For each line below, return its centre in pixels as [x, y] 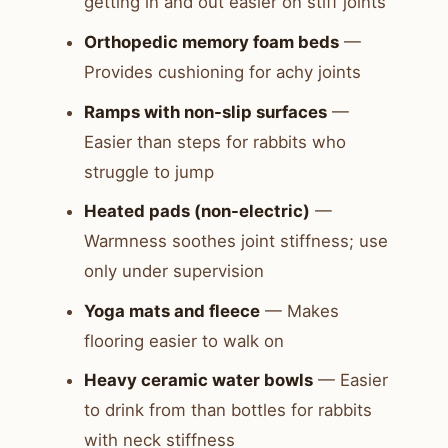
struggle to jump [149, 171]
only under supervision [174, 271]
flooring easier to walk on [184, 340]
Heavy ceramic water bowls [198, 380]
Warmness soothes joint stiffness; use [236, 241]
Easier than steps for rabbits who [215, 141]
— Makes [299, 310]
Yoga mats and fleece [172, 310]
